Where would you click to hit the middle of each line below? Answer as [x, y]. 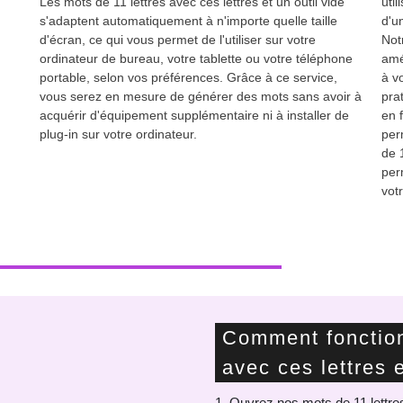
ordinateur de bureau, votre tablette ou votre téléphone [196, 58]
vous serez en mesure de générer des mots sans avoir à [201, 96]
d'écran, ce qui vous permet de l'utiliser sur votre [178, 40]
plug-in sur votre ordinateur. [118, 134]
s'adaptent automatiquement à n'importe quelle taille [188, 21]
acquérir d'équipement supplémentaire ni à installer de [194, 115]
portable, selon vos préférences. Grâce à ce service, [188, 77]
